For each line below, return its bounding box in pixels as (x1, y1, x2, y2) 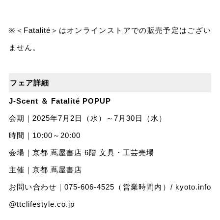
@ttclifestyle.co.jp (8, 200, 75, 209)
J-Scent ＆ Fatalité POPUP (8, 97, 111, 106)
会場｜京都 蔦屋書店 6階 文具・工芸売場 (8, 148, 154, 157)
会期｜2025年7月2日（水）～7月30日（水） (8, 114, 166, 123)
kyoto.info (175, 183, 212, 192)
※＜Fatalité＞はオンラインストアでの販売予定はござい (8, 26, 212, 35)
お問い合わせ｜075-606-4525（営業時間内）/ (8, 183, 176, 192)
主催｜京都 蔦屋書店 (8, 165, 82, 174)
